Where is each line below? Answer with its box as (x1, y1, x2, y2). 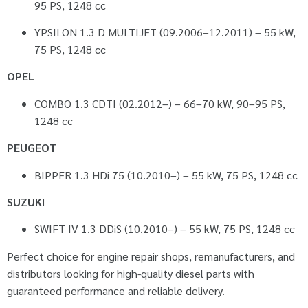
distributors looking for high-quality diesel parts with (7, 265, 254, 280)
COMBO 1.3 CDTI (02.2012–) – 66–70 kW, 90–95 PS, (34, 96, 285, 111)
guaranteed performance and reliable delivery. (7, 283, 225, 298)
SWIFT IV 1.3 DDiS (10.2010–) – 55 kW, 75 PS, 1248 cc (34, 221, 295, 236)
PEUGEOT (7, 140, 57, 155)
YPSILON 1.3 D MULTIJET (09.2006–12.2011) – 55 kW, (34, 25, 296, 40)
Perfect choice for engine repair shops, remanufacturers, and (7, 248, 295, 263)
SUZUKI (7, 195, 45, 210)
